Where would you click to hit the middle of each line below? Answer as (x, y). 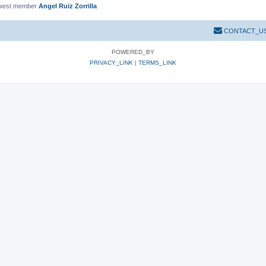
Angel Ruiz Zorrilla (68, 6)
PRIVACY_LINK (111, 62)
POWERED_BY (133, 52)
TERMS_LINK (157, 62)
